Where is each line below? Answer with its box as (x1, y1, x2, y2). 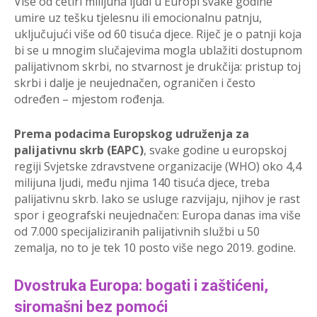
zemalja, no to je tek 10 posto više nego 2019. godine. (14, 239, 296, 255)
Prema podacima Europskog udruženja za (14, 125, 249, 142)
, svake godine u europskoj (144, 142, 287, 158)
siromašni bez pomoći (14, 297, 168, 316)
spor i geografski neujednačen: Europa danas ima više (14, 207, 301, 223)
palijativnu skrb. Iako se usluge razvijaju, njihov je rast (14, 190, 300, 207)
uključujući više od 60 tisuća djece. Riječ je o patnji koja (14, 25, 301, 42)
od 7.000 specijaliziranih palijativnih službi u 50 (14, 223, 260, 239)
